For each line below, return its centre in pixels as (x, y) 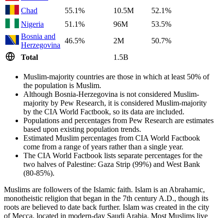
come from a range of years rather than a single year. (103, 146)
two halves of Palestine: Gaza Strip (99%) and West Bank (112, 164)
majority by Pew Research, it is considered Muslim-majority (115, 103)
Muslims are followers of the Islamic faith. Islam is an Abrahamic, (104, 189)
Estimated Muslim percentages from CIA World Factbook (112, 138)
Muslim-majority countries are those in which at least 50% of (116, 76)
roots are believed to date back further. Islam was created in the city (107, 207)
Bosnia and (38, 36)
